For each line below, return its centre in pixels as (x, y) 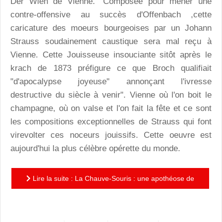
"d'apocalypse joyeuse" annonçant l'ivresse (111, 82)
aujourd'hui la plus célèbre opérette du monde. (95, 149)
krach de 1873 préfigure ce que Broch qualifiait (111, 68)
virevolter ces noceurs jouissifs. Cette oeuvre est (111, 135)
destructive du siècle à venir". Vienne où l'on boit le (111, 95)
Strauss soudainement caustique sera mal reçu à (111, 42)
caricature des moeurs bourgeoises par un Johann (111, 28)
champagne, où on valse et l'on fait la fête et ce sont (111, 109)
